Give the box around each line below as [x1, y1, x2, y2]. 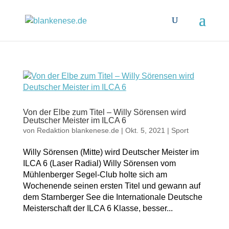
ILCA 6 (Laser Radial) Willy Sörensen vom [22, 159, 176, 168]
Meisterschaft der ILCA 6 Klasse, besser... [22, 204, 173, 213]
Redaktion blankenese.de [36, 126, 119, 134]
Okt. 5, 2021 [125, 126, 165, 134]
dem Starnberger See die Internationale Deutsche [22, 193, 202, 201]
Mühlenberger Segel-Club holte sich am [22, 170, 167, 179]
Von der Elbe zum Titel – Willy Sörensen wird [22, 108, 186, 117]
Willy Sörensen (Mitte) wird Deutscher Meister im [22, 148, 199, 156]
